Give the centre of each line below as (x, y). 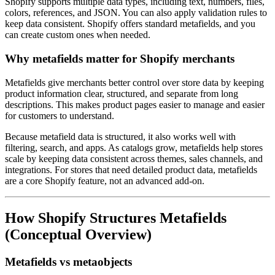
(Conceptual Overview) (78, 234)
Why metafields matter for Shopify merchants (120, 59)
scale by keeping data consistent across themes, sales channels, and (134, 158)
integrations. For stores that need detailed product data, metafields (131, 169)
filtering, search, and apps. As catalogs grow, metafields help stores (134, 147)
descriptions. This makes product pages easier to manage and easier (135, 104)
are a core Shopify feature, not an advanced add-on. (105, 180)
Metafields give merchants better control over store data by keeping (134, 82)
